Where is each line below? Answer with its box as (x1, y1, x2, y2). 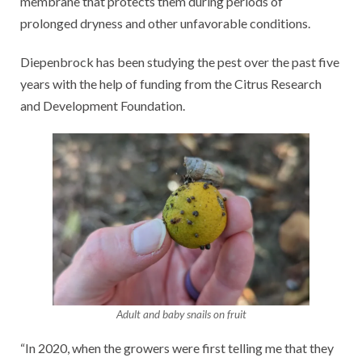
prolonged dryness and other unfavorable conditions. (20, 15, 310, 31)
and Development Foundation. (20, 97, 185, 113)
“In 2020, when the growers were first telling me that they (20, 340, 334, 356)
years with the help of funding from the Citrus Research (20, 75, 322, 91)
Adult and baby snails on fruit (116, 308, 246, 322)
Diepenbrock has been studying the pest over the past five (20, 53, 339, 69)
